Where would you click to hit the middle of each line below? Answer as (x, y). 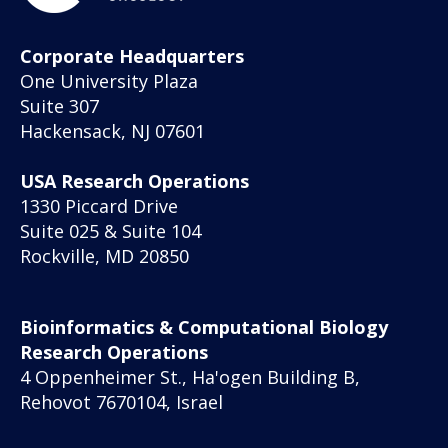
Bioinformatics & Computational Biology (204, 326)
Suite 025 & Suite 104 (110, 231)
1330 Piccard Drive (99, 206)
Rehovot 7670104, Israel (121, 401)
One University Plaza (109, 81)
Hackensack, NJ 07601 (112, 131)
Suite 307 (59, 106)
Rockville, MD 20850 (104, 256)
